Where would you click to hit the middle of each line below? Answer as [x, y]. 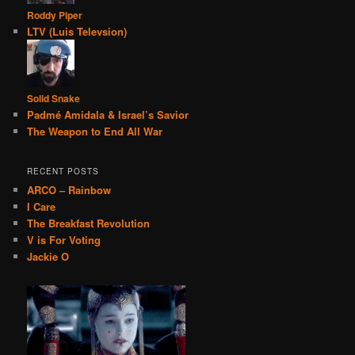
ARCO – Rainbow [69, 189]
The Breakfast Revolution [89, 223]
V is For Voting [64, 239]
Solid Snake [54, 99]
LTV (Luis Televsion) [77, 32]
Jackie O [48, 256]
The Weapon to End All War [95, 132]
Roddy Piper [55, 15]
